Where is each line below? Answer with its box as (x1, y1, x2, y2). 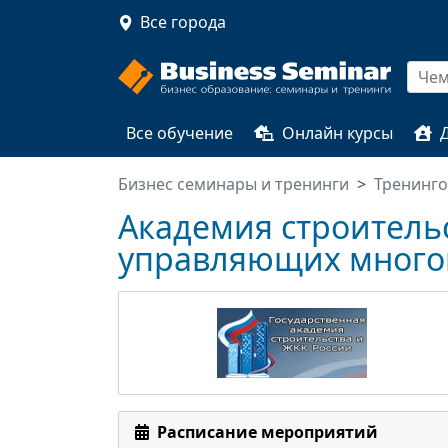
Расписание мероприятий (157, 421, 378, 443)
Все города (140, 11, 226, 33)
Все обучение (126, 122, 233, 144)
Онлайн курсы (282, 122, 393, 144)
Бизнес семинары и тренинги (118, 173, 349, 195)
